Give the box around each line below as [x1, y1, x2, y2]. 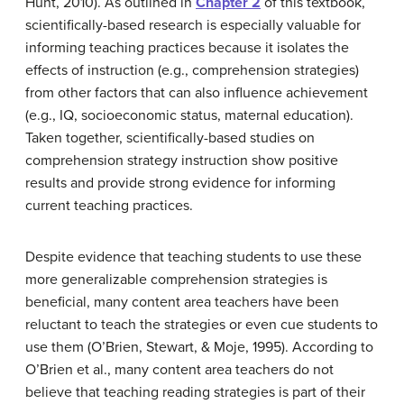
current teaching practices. [25, 197, 193, 215]
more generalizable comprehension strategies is [25, 271, 327, 289]
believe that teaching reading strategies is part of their [25, 383, 365, 401]
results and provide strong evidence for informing [25, 174, 335, 192]
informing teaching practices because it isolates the [25, 39, 349, 57]
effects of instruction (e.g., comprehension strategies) [25, 61, 359, 79]
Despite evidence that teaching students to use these [25, 248, 362, 266]
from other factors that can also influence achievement [25, 84, 368, 102]
